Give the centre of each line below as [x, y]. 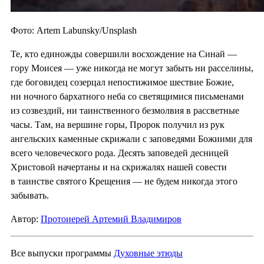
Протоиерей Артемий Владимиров [111, 219]
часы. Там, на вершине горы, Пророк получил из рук [118, 124]
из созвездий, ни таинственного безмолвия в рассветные [125, 110]
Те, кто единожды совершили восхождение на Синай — [124, 54]
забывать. [30, 195]
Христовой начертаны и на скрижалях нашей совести [119, 167]
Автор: [26, 219]
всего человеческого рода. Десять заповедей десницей [120, 153]
